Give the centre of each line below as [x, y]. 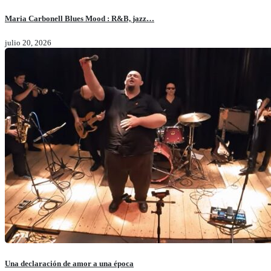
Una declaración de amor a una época [69, 263]
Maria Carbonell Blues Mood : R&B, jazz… [80, 18]
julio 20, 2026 [28, 42]
